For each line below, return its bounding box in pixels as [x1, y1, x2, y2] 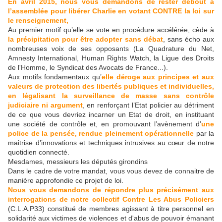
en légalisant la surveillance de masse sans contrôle [8, 92, 214, 100]
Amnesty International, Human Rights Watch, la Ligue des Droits [8, 54, 214, 62]
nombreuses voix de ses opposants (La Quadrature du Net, [8, 45, 214, 53]
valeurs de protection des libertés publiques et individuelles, [8, 82, 214, 91]
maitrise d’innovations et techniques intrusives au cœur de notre [8, 139, 214, 147]
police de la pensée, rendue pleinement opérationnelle [8, 129, 194, 138]
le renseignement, [8, 16, 68, 25]
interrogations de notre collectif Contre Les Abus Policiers [8, 195, 214, 204]
